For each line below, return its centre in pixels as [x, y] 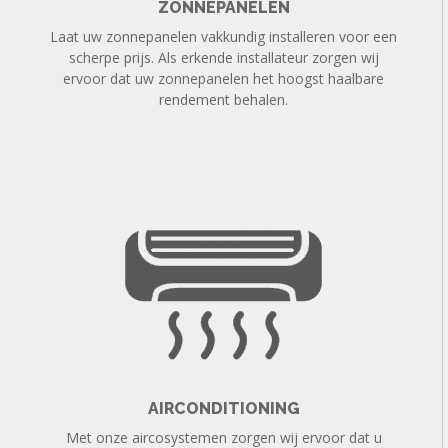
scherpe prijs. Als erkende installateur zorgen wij [223, 57]
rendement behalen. [223, 99]
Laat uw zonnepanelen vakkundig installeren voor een [223, 36]
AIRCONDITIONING [223, 408]
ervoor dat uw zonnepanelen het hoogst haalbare [223, 78]
